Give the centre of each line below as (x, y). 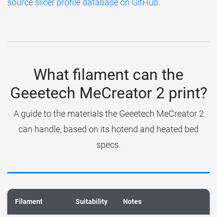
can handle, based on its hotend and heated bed (108, 129)
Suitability (92, 202)
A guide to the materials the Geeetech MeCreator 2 (108, 114)
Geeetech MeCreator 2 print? (108, 93)
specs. (108, 145)
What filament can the (108, 75)
